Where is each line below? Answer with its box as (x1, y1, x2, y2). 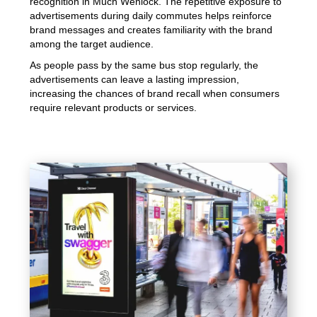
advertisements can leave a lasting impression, (30, 73, 240, 85)
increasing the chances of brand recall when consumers (30, 87, 280, 99)
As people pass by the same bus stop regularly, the (30, 59, 259, 71)
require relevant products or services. (30, 101, 197, 113)
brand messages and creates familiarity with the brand (30, 23, 273, 35)
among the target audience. (30, 38, 154, 50)
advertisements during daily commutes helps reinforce (30, 9, 272, 21)
